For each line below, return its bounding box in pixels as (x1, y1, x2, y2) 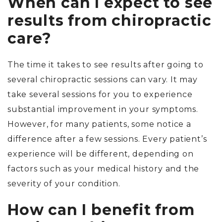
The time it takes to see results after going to (7, 60, 204, 70)
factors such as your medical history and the (7, 164, 200, 174)
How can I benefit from (7, 201, 195, 220)
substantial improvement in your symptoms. (7, 105, 198, 114)
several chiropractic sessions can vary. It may (7, 75, 198, 85)
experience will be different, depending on (7, 149, 194, 159)
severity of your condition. (7, 179, 120, 189)
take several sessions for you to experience (7, 90, 193, 100)
